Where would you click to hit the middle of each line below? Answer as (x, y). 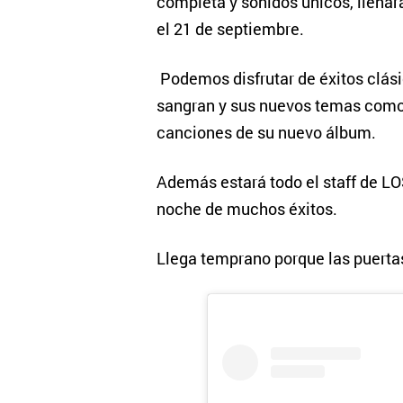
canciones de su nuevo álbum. (266, 132)
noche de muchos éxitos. (246, 209)
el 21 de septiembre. (230, 29)
